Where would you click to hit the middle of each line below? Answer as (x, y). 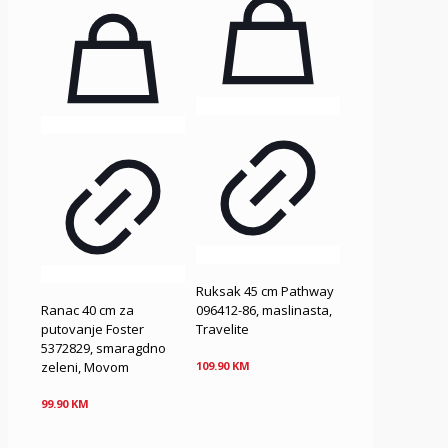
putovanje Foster (92, 329)
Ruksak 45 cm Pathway (265, 291)
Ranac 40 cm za (87, 310)
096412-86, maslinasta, (264, 310)
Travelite (223, 329)
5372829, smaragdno (103, 348)
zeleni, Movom (85, 367)
